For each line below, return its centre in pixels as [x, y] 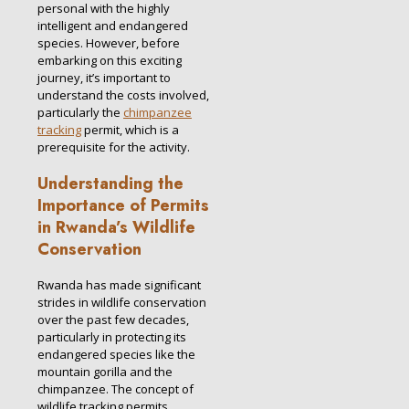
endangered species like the [116, 354]
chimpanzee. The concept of [115, 388]
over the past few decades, [113, 319]
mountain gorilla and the [105, 371]
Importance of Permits [123, 205]
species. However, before [109, 42]
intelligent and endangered [113, 25]
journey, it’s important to [104, 77]
